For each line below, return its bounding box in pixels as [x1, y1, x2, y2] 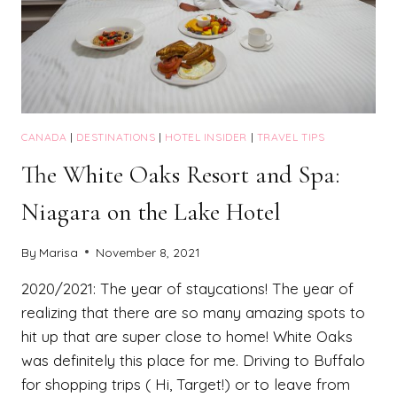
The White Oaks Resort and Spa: [21, 160, 339, 191]
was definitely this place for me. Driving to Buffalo [21, 350, 365, 370]
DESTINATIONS [76, 130, 156, 144]
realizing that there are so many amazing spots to [21, 302, 365, 322]
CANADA [21, 130, 67, 144]
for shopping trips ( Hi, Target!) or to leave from [21, 374, 350, 393]
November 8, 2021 [96, 244, 200, 260]
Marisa [39, 244, 79, 260]
